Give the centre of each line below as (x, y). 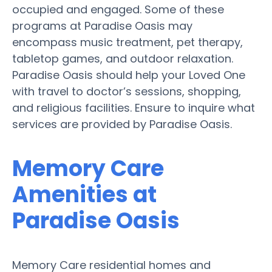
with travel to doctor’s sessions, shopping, (127, 91)
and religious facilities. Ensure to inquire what (134, 107)
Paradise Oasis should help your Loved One (129, 75)
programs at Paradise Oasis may (102, 25)
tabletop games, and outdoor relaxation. (123, 58)
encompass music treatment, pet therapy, (127, 42)
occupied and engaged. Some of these (118, 9)
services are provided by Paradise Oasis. (122, 124)
